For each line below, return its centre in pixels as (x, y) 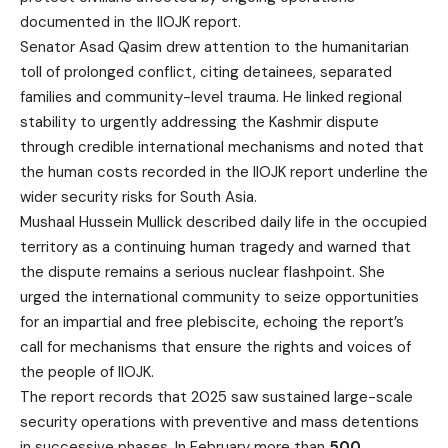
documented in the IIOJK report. (130, 21)
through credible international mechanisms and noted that (222, 146)
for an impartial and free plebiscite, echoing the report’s (212, 321)
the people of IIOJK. (87, 371)
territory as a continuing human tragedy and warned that (215, 246)
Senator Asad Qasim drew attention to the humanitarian (214, 46)
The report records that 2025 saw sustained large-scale (216, 396)
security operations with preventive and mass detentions (219, 421)
